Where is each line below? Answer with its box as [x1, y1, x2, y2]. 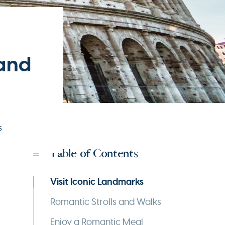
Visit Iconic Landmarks [50, 175, 144, 188]
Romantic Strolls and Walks [50, 196, 161, 207]
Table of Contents [49, 146, 138, 160]
